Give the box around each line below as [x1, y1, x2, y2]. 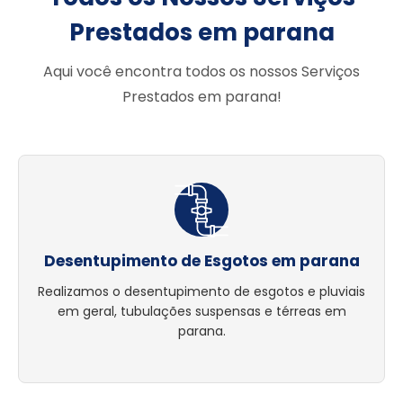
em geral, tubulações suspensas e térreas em [57, 302, 346, 321]
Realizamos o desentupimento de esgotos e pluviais [38, 282, 365, 301]
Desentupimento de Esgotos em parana [43, 250, 360, 273]
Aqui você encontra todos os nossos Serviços [43, 61, 360, 83]
